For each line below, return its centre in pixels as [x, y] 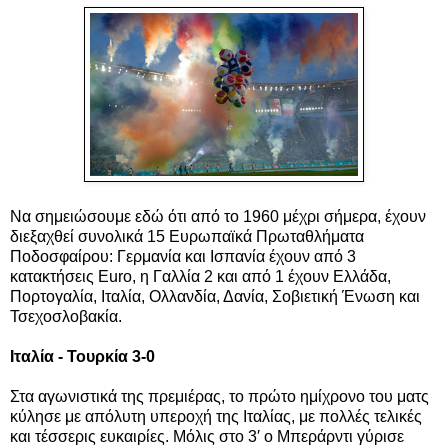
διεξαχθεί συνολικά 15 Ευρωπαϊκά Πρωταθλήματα [187, 236]
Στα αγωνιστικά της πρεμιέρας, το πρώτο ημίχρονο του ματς [219, 396]
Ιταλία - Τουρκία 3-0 [82, 356]
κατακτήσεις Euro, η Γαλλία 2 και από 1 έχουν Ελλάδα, [200, 276]
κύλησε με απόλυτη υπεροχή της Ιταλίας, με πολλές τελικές [216, 416]
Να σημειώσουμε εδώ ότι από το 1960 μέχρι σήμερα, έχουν [218, 216]
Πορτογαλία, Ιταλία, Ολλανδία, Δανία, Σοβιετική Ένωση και [215, 296]
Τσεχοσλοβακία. [66, 316]
